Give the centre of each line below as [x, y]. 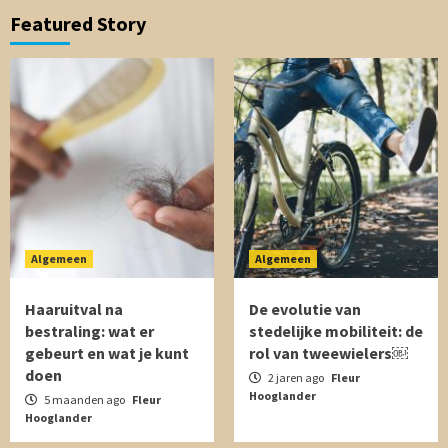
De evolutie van [305, 309]
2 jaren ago [296, 377]
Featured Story [78, 23]
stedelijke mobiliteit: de [336, 331]
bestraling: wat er [89, 331]
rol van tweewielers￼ [328, 353]
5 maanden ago [84, 399]
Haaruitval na [74, 309]
